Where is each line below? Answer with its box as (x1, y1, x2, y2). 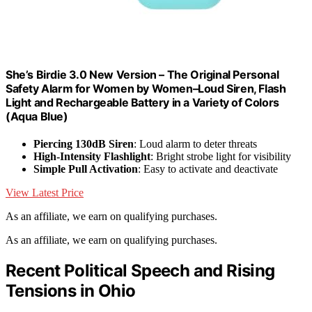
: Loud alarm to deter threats (134, 138, 257, 150)
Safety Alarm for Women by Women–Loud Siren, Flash (6, 81, 286, 96)
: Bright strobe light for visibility (150, 150, 291, 163)
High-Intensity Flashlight (33, 150, 150, 163)
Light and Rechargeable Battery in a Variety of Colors (6, 95, 279, 110)
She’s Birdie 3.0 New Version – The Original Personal (6, 68, 279, 82)
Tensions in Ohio (6, 281, 136, 302)
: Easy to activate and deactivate (138, 163, 278, 175)
